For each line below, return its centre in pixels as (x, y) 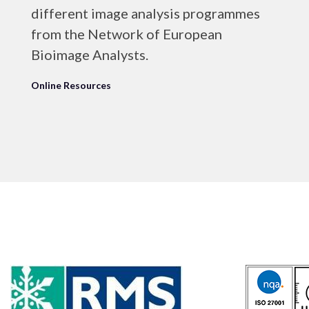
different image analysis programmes (146, 13)
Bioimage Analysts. (90, 54)
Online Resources (71, 85)
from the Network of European (127, 34)
